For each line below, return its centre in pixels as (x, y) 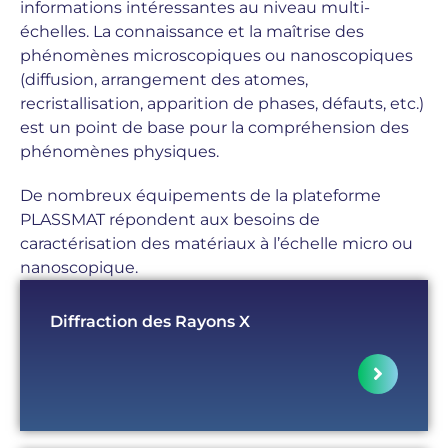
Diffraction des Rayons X (150, 321)
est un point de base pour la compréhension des (214, 127)
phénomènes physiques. (119, 151)
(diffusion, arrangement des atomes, (164, 79)
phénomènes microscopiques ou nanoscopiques (216, 55)
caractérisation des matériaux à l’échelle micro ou (216, 243)
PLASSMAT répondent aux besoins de (170, 219)
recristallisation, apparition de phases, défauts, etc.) (222, 103)
